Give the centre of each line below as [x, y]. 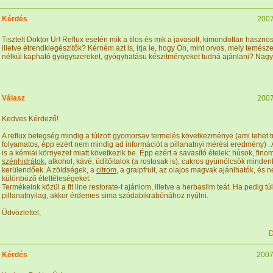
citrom [106, 170]
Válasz [13, 98]
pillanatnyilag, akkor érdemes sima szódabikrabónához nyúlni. [105, 196]
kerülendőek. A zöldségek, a [49, 170]
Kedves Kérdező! [30, 119]
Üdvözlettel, [21, 213]
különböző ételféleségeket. [46, 179]
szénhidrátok [23, 161]
